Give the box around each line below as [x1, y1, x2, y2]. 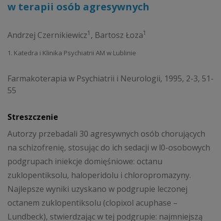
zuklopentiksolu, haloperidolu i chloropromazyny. [7, 169, 191, 181]
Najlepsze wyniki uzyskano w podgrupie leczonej [7, 183, 187, 194]
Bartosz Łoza [95, 30, 143, 40]
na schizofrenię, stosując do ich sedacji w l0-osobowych [7, 142, 210, 153]
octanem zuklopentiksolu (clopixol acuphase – [7, 197, 178, 208]
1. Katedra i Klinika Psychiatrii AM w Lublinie [7, 48, 136, 57]
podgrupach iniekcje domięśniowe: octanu [7, 155, 162, 167]
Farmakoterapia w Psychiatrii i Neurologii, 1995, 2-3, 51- [7, 73, 214, 84]
